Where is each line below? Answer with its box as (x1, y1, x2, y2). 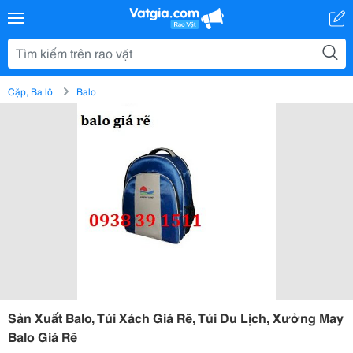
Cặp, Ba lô (8, 84, 53, 98)
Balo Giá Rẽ (8, 327, 77, 345)
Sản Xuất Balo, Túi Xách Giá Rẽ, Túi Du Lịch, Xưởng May (8, 308, 344, 326)
